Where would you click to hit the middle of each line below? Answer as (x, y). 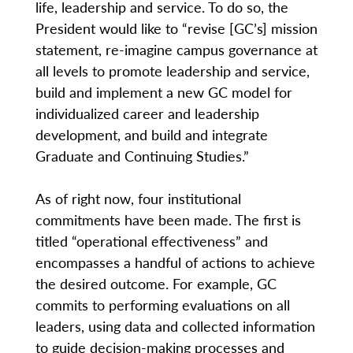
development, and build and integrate (151, 134)
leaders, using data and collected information (175, 325)
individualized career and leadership (147, 113)
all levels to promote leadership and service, (172, 70)
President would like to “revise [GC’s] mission (176, 28)
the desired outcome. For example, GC (156, 283)
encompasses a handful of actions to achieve (175, 262)
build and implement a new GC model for (163, 91)
